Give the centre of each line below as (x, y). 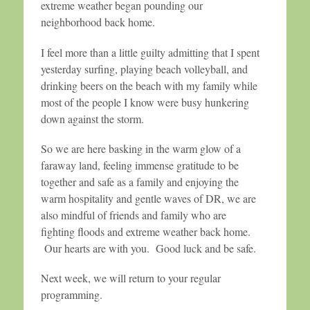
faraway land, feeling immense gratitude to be (140, 165)
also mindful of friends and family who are (134, 215)
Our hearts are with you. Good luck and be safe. (148, 248)
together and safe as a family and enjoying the (140, 181)
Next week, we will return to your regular (131, 278)
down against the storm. (92, 118)
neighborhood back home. (98, 22)
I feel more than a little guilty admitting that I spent (150, 52)
